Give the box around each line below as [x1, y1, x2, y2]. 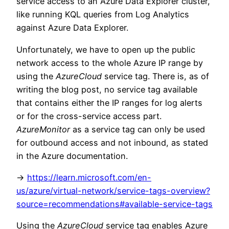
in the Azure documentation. [16, 150, 128, 161]
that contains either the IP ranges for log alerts [16, 97, 202, 108]
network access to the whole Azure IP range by [16, 57, 203, 68]
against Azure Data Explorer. [16, 22, 128, 33]
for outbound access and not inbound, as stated [16, 137, 208, 148]
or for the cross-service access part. [16, 110, 162, 121]
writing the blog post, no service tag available [16, 84, 197, 95]
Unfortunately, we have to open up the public [16, 44, 195, 55]
